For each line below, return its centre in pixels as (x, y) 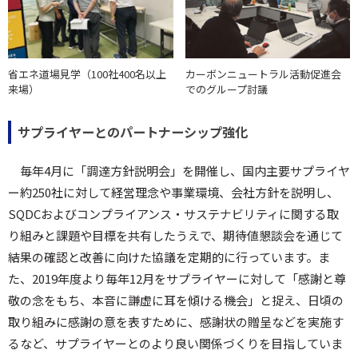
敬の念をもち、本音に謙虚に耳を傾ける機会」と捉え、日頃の (176, 300)
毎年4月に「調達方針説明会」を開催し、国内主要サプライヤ (185, 170)
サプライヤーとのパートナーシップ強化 (133, 131)
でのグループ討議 (226, 89)
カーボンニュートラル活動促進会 (263, 74)
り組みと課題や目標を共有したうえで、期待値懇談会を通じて (175, 235)
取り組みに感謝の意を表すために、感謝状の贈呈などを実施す (176, 321)
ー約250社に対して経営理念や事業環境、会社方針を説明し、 (173, 192)
